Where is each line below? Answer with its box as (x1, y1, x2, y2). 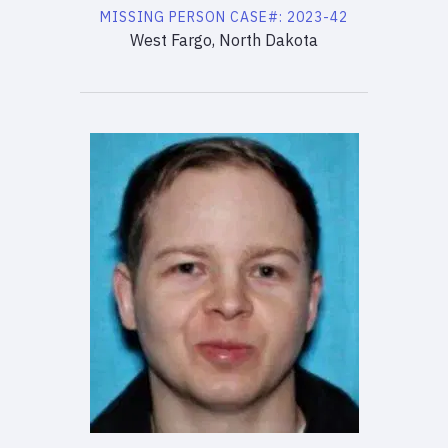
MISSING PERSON (100, 7, 226, 26)
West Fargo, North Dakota (130, 29, 318, 50)
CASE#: (230, 7, 287, 26)
